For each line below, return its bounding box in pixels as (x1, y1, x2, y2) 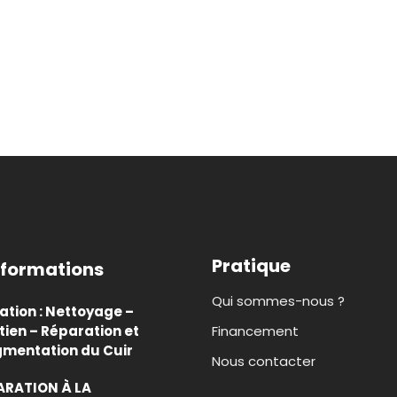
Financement (212, 322, 299, 340)
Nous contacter (212, 352, 315, 370)
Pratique (212, 253, 291, 278)
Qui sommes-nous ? (212, 292, 345, 310)
